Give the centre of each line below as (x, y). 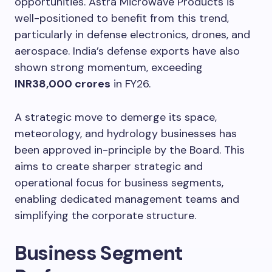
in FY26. (131, 83)
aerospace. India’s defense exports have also (127, 51)
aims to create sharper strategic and (109, 166)
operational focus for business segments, (119, 182)
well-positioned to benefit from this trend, (122, 18)
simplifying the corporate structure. (105, 215)
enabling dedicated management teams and (127, 199)
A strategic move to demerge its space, (116, 117)
